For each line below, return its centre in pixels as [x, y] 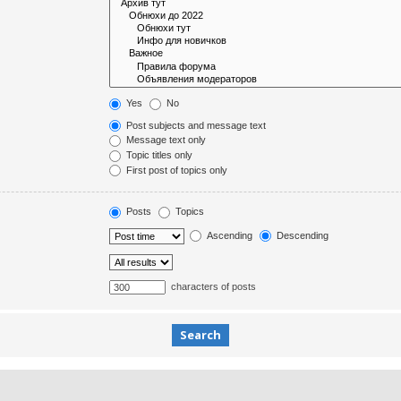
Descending [302, 235]
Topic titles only [158, 155]
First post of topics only [176, 170]
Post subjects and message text [195, 125]
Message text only [165, 140]
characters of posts [213, 286]
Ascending [229, 235]
